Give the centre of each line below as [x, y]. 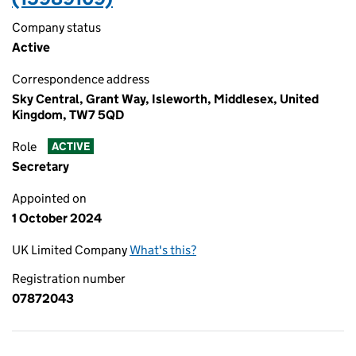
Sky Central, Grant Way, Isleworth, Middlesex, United [165, 99]
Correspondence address [81, 79]
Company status [56, 27]
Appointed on [49, 198]
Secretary [41, 166]
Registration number [69, 279]
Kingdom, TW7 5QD [68, 115]
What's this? [163, 250]
